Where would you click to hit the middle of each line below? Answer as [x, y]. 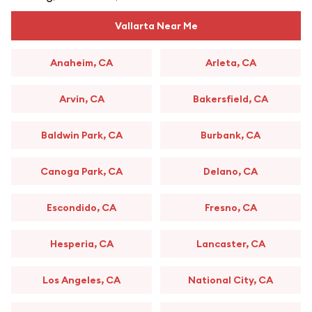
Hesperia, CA [81, 244]
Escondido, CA [81, 208]
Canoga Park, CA [81, 171]
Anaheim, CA [81, 63]
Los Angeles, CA [81, 280]
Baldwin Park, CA [81, 135]
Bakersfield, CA [231, 99]
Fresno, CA [231, 208]
